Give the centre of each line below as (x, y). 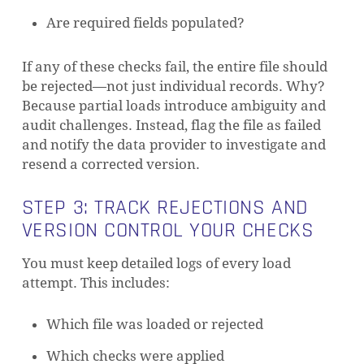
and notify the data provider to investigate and (173, 145)
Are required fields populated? (145, 23)
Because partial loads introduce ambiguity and (173, 106)
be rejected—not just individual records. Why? (173, 86)
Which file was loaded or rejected (154, 324)
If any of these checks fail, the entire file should (174, 67)
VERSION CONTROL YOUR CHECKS (168, 230)
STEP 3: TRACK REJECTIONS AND (165, 207)
